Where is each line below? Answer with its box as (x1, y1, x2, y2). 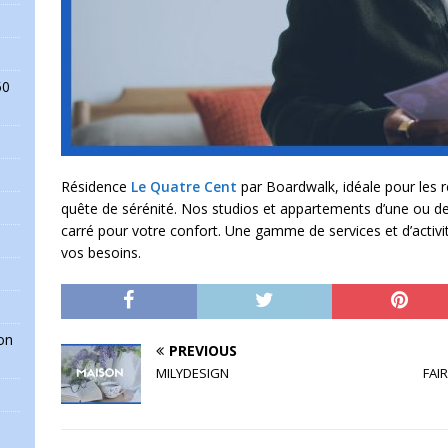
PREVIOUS (168, 340, 237, 360)
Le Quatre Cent (130, 176, 237, 196)
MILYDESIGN (155, 363, 229, 382)
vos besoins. (60, 242, 141, 262)
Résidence (60, 176, 131, 196)
